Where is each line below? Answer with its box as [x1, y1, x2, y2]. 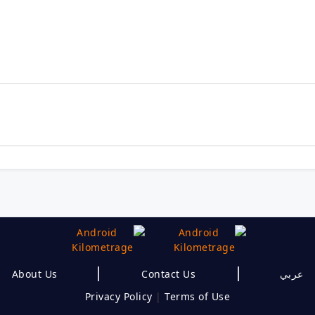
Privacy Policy [84, 290, 153, 304]
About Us [11, 267, 58, 281]
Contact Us [141, 267, 195, 281]
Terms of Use [165, 290, 231, 304]
